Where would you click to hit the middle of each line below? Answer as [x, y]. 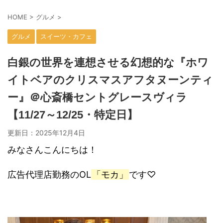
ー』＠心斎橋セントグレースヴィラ [97, 98]
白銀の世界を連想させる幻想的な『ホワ [108, 63]
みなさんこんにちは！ [52, 150]
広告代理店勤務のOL [49, 175]
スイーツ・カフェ [66, 37]
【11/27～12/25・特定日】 [73, 115]
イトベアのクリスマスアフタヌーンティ [110, 80]
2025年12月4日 [60, 133]
